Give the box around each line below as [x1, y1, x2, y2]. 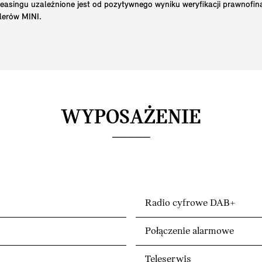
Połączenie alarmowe [145, 226, 234, 237]
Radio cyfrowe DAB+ [145, 198, 235, 209]
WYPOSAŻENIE [61, 108, 201, 129]
